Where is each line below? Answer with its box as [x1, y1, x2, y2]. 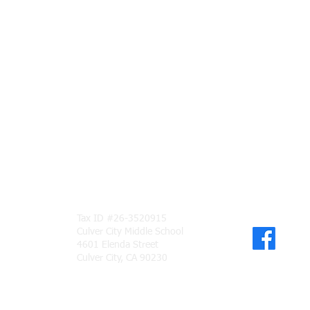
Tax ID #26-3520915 [77, 214, 167, 224]
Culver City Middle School [77, 227, 183, 237]
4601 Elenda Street [77, 240, 158, 250]
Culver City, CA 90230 [77, 253, 167, 263]
